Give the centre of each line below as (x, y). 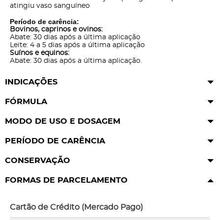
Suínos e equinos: (40, 53)
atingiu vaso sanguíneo (50, 6)
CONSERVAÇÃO (38, 161)
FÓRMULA (26, 102)
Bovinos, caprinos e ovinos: (56, 30)
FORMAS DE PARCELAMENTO (66, 180)
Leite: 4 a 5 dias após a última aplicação (77, 45)
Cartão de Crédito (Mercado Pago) (76, 207)
